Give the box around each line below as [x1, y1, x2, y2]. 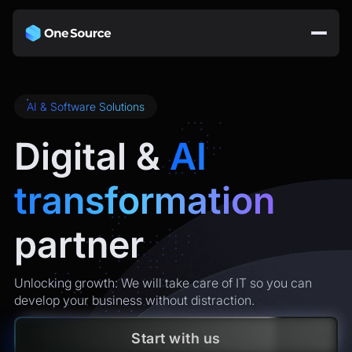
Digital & [14, 134, 170, 178]
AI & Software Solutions [27, 100, 145, 113]
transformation [14, 178, 275, 222]
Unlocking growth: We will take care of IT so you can [14, 275, 312, 291]
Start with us [131, 329, 221, 346]
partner [14, 222, 144, 266]
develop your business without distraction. [14, 292, 255, 308]
